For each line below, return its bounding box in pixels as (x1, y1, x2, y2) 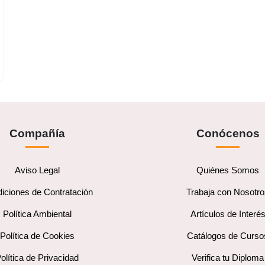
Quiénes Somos (196, 165, 260, 175)
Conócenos (196, 127, 260, 140)
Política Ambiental (2, 209, 72, 219)
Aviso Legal (14, 165, 60, 175)
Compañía (9, 127, 65, 140)
